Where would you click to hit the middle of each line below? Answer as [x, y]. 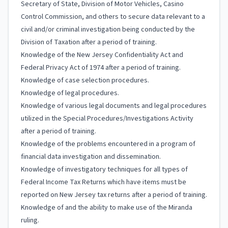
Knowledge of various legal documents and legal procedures [114, 106]
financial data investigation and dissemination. [91, 157]
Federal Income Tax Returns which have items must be [104, 182]
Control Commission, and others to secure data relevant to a [113, 17]
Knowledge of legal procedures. [70, 93]
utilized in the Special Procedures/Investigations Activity [107, 119]
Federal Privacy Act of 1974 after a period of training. [101, 68]
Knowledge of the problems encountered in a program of [108, 144]
